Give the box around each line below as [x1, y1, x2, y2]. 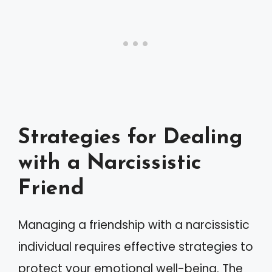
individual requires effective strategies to [18, 238, 253, 255]
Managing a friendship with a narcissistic [18, 216, 250, 233]
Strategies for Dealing [18, 127, 243, 149]
